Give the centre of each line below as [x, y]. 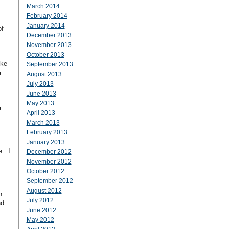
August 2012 [44, 191]
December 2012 [49, 152]
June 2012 [41, 210]
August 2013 [44, 74]
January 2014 [45, 26]
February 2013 [47, 132]
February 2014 [47, 16]
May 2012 [40, 220]
